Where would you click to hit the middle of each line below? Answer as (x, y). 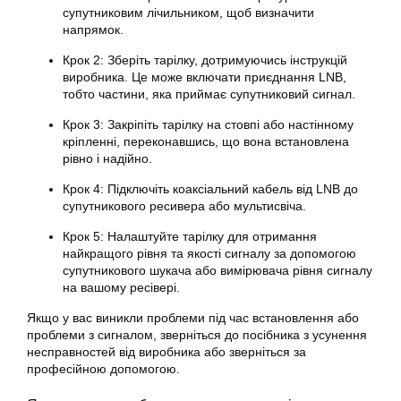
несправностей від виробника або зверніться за (166, 352)
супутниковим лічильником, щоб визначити (188, 13)
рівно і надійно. (107, 159)
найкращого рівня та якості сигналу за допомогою (209, 254)
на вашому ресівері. (121, 288)
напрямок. (93, 30)
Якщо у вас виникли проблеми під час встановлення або (193, 318)
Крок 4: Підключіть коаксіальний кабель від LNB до (210, 189)
